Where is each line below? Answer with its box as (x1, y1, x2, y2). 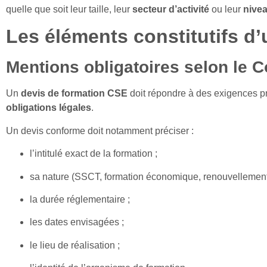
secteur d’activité (132, 4, 209, 14)
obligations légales (6, 103, 91, 113)
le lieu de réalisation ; (30, 240, 120, 250)
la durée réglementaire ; (30, 194, 130, 204)
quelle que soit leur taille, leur (6, 4, 132, 14)
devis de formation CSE (21, 88, 128, 99)
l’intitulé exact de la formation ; (30, 148, 157, 159)
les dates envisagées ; (30, 217, 124, 228)
